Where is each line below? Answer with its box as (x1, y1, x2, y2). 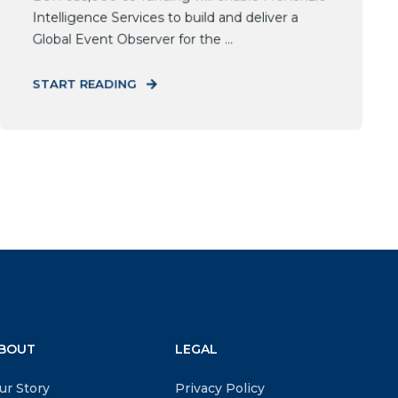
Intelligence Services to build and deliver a (32, 9, 298, 26)
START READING (32, 76, 137, 92)
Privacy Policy (175, 380, 266, 396)
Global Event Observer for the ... (32, 31, 234, 48)
